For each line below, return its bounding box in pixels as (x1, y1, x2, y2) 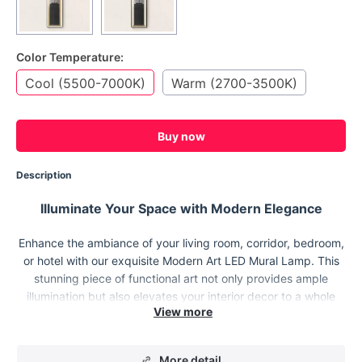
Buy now (157, 128, 205, 143)
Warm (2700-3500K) (171, 75, 297, 91)
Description (16, 169, 71, 181)
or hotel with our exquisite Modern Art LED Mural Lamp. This (23, 254, 339, 267)
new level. (154, 307, 208, 321)
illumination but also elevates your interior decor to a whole (27, 289, 335, 303)
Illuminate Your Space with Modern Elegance (40, 200, 322, 217)
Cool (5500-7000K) (25, 75, 145, 91)
